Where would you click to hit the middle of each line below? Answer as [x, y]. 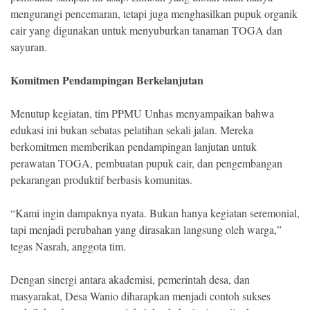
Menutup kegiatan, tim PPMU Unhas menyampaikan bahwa [142, 113]
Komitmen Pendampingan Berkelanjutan [107, 80]
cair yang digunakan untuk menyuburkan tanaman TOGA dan [146, 30]
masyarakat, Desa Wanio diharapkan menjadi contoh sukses [140, 296]
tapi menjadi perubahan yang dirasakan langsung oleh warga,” [146, 229]
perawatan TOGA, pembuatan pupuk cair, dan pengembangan [146, 163]
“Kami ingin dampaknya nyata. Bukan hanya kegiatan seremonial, [155, 213]
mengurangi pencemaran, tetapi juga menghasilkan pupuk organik [154, 13]
